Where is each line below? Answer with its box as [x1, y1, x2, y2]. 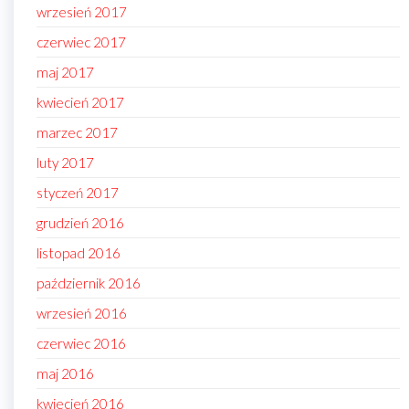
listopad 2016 [37, 245, 121, 262]
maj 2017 [37, 64, 94, 81]
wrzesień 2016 [37, 305, 127, 322]
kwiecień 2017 [37, 94, 124, 111]
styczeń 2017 [37, 184, 119, 202]
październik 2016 [37, 275, 141, 292]
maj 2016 [37, 365, 94, 383]
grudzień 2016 [37, 215, 124, 232]
